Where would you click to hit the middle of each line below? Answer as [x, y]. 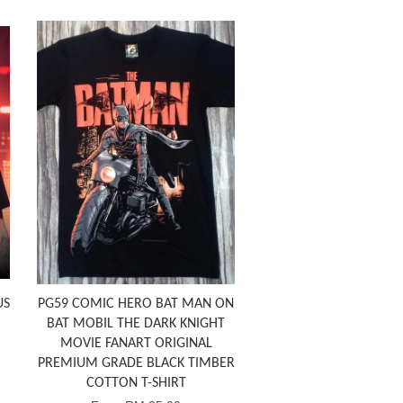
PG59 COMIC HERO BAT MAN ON [136, 304]
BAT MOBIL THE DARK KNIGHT [136, 323]
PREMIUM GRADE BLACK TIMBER [136, 363]
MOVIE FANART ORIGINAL [136, 343]
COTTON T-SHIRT [136, 383]
